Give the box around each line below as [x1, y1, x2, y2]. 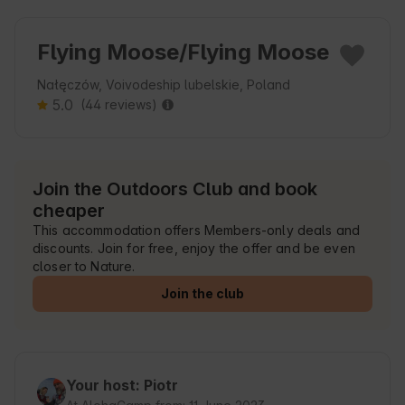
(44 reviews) [80, 97, 157, 113]
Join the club [161, 286, 244, 302]
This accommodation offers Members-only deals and [33, 222, 361, 239]
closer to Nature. [33, 259, 136, 275]
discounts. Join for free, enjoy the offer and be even [33, 240, 355, 257]
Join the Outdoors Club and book [33, 178, 317, 201]
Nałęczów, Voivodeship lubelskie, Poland [37, 77, 290, 93]
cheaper [33, 200, 105, 222]
